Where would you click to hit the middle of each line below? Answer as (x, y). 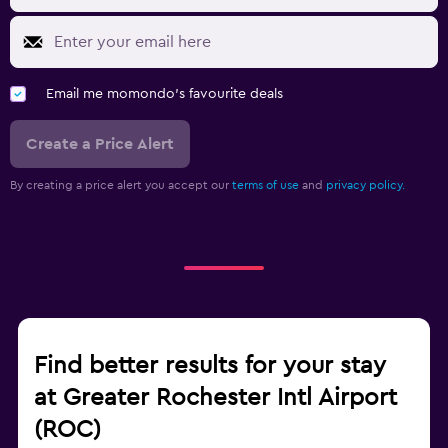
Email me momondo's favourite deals (164, 94)
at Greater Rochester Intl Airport (215, 398)
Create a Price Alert (100, 144)
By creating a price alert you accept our (121, 185)
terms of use (265, 185)
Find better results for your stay (210, 366)
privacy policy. (365, 185)
